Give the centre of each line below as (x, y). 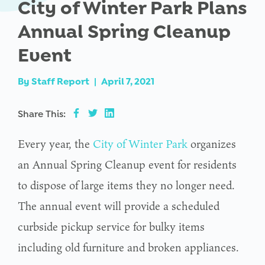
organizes (212, 143)
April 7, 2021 (128, 81)
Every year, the (55, 143)
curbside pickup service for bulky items (111, 226)
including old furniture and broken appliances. (128, 247)
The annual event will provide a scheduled (119, 206)
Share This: (42, 114)
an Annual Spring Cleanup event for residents (127, 164)
